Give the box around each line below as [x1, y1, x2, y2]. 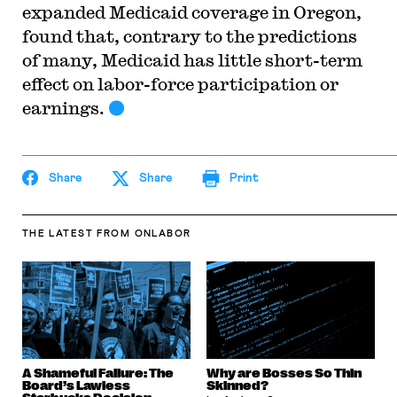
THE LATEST [21, 229, 93, 238]
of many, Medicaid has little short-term [21, 50, 362, 70]
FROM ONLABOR [97, 229, 191, 238]
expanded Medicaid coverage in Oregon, [21, 2, 362, 22]
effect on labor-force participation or [21, 74, 339, 94]
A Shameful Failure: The [21, 366, 174, 380]
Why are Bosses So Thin [206, 366, 362, 380]
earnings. [21, 97, 105, 118]
